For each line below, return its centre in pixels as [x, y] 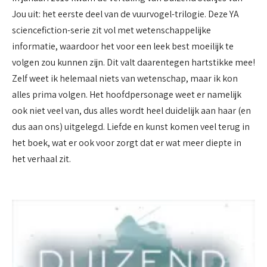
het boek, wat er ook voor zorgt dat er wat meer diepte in [127, 143]
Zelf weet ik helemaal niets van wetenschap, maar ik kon [125, 79]
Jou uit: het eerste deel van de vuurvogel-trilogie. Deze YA [125, 14]
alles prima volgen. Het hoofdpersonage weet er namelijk [127, 95]
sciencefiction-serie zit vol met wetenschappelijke [111, 30]
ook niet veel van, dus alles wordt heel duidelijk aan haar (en [131, 111]
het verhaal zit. [41, 159]
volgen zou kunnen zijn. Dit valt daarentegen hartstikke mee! [133, 63]
